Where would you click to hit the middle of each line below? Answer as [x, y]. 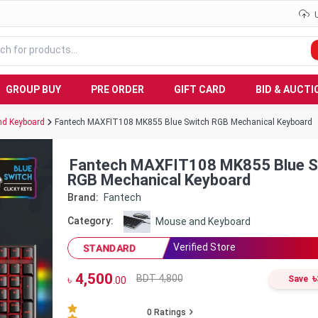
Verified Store [204, 247]
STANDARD [109, 247]
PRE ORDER [117, 89]
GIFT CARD [200, 89]
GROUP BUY [33, 89]
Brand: [83, 197]
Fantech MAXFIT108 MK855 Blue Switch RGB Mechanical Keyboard [183, 122]
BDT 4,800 [159, 279]
